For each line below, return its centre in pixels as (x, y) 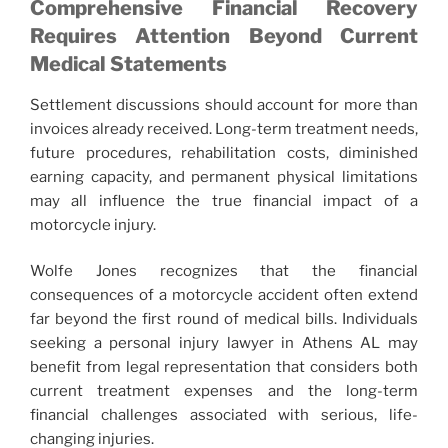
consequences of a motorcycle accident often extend (224, 295)
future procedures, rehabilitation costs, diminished (224, 152)
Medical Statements (128, 63)
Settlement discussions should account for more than (224, 104)
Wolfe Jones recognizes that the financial (224, 271)
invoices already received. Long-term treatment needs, (224, 128)
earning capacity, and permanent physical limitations (224, 176)
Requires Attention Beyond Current (224, 35)
